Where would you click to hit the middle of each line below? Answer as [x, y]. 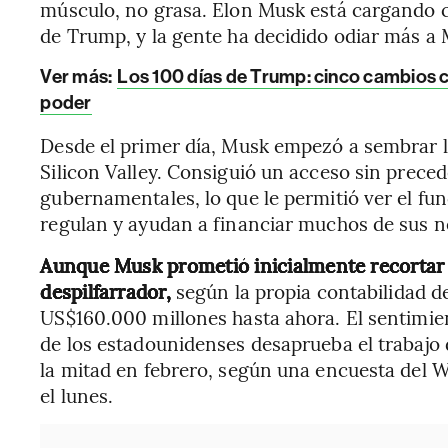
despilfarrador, [105, 291]
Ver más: [78, 76]
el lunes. [77, 395]
